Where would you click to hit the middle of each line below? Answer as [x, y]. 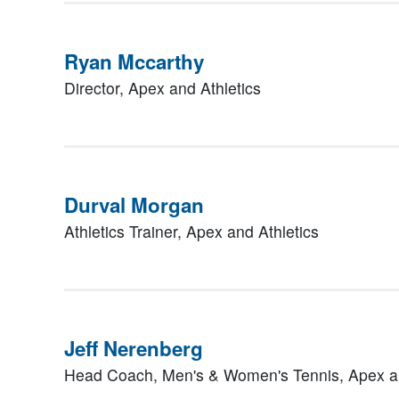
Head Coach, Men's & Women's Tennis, [206, 375]
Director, [96, 88]
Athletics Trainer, [125, 231]
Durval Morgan [134, 205]
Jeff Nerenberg [134, 348]
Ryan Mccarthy [134, 61]
